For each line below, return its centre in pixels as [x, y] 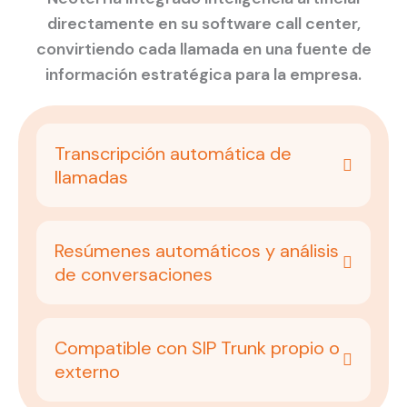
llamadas [91, 177]
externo [87, 372]
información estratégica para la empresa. [203, 74]
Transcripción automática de [173, 154]
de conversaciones [134, 274]
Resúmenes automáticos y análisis [197, 251]
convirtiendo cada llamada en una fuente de [203, 49]
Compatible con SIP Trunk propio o [197, 348]
